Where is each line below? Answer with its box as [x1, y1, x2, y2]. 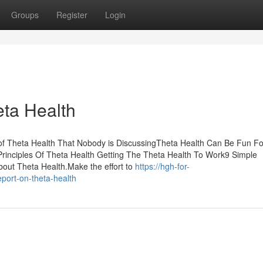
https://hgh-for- [135, 160, 190, 172]
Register [56, 9, 87, 21]
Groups [11, 9, 39, 21]
